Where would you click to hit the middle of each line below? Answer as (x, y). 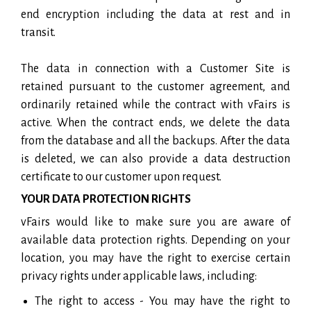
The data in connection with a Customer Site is (155, 68)
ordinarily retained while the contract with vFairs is (155, 104)
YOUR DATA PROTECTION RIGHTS (106, 199)
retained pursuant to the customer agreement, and (155, 86)
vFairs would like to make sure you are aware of (155, 222)
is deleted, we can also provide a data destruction (155, 159)
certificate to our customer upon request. (121, 177)
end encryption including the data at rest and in (155, 14)
